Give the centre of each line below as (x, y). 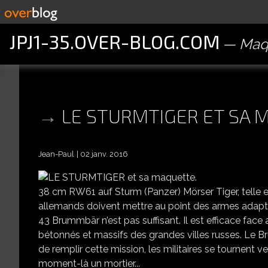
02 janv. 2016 (104, 154)
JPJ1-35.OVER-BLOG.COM (115, 41)
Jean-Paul (56, 154)
